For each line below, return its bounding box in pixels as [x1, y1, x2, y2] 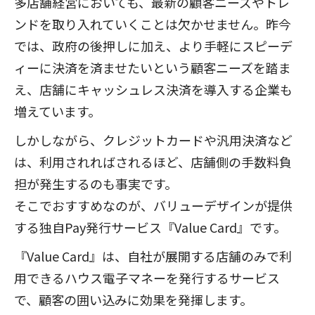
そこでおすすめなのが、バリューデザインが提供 [14, 196, 292, 214]
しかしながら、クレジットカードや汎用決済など [14, 131, 292, 149]
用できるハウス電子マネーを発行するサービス [14, 269, 280, 287]
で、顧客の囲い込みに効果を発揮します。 [14, 290, 252, 309]
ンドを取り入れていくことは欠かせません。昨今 [14, 15, 291, 33]
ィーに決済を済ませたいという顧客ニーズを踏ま [14, 58, 291, 77]
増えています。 [14, 102, 101, 120]
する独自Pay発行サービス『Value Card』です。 [14, 218, 286, 236]
